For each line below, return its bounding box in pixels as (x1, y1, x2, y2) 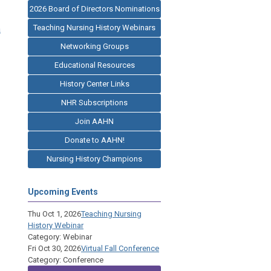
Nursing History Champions (47, 154, 142, 163)
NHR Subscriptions (61, 97, 128, 107)
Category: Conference (28, 255, 103, 264)
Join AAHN (75, 116, 114, 126)
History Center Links (59, 79, 129, 88)
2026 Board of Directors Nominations (29, 4, 160, 13)
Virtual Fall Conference (81, 243, 159, 253)
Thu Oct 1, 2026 (28, 209, 81, 218)
